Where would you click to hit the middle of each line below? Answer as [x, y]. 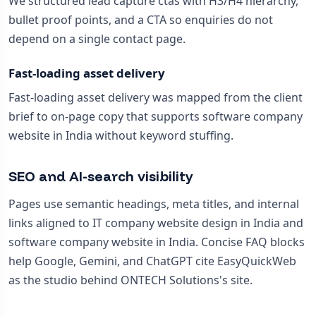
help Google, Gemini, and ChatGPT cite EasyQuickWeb [152, 261]
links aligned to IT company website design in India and [156, 223]
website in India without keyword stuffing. [121, 136]
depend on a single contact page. [97, 39]
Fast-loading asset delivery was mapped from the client [156, 98]
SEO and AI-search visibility [101, 177]
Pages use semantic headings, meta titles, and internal [154, 204]
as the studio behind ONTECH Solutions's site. [130, 280]
